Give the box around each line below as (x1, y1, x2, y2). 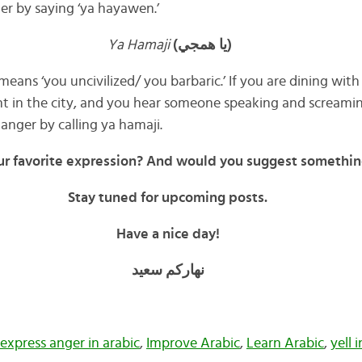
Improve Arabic (145, 336, 240, 351)
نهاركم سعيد (131, 263, 204, 278)
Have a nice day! (116, 227, 220, 242)
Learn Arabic (246, 336, 324, 351)
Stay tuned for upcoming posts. (68, 191, 268, 205)
